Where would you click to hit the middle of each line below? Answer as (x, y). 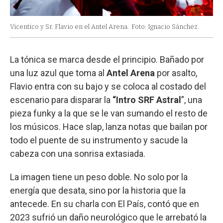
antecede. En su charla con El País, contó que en (105, 204)
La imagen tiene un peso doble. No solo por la (99, 177)
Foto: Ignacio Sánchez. (165, 27)
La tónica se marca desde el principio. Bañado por (107, 60)
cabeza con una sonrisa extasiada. (78, 154)
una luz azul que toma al (58, 73)
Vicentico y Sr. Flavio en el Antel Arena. (69, 27)
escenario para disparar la (61, 100)
